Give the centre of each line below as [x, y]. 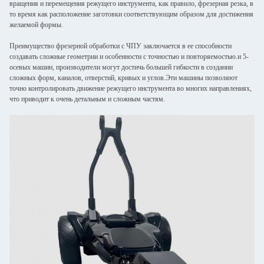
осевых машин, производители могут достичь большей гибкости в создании [121, 67]
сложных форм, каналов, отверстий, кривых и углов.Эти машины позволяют [123, 78]
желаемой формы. [36, 25]
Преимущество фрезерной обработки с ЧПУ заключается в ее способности [121, 46]
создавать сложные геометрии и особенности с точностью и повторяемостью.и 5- [129, 57]
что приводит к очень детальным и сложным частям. [87, 99]
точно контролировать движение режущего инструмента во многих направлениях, [131, 88]
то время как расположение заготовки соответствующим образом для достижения [131, 14]
